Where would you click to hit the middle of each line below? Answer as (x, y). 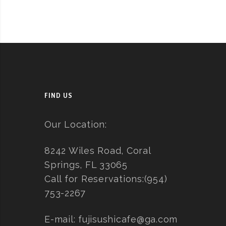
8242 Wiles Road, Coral (98, 151)
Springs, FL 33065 (86, 165)
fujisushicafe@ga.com (128, 219)
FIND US (59, 95)
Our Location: (76, 124)
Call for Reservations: (94, 179)
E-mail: (61, 219)
